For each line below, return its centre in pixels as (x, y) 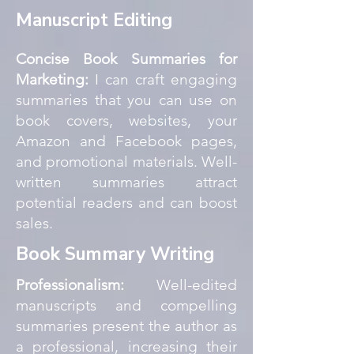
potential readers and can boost (126, 203)
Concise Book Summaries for (126, 59)
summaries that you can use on (126, 100)
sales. (34, 223)
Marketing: (55, 79)
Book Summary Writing (115, 254)
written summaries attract (126, 182)
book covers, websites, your (126, 121)
